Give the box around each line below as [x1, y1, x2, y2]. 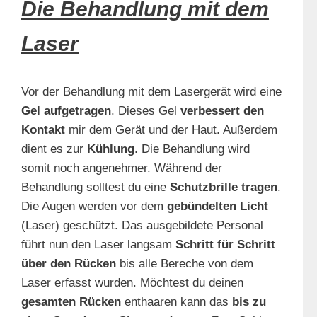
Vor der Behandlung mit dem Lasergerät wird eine [21, 85, 282, 99]
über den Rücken [21, 257, 116, 271]
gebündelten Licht [167, 200, 268, 214]
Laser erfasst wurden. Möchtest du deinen [21, 276, 243, 290]
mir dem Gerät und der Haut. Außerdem [65, 123, 277, 137]
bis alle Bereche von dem [116, 257, 253, 271]
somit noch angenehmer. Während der [21, 161, 222, 175]
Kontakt [21, 123, 65, 137]
